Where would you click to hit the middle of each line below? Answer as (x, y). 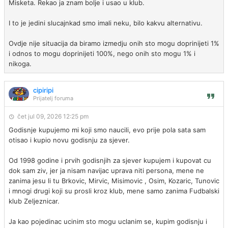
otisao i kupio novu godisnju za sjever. (69, 140)
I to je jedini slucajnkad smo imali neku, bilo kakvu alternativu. (106, 23)
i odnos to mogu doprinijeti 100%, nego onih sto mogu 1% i (102, 53)
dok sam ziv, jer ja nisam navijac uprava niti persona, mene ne (106, 170)
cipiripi (43, 90)
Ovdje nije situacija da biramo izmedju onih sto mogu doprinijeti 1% (114, 43)
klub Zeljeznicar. (34, 201)
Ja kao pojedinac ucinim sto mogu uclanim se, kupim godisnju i (108, 221)
